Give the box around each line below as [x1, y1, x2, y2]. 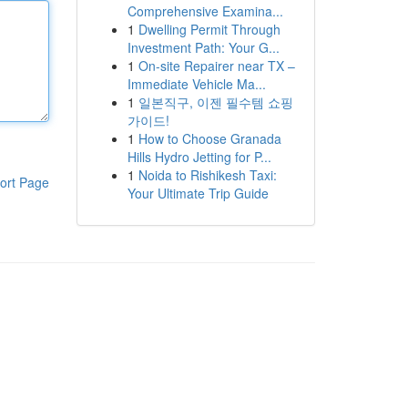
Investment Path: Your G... [127, 38, 280, 56]
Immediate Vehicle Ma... [127, 75, 266, 93]
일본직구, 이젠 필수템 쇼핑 [138, 93, 293, 111]
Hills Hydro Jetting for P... [127, 148, 271, 166]
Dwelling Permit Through [138, 20, 280, 38]
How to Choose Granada [138, 129, 281, 148]
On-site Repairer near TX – [138, 56, 295, 75]
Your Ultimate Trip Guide [127, 184, 269, 202]
